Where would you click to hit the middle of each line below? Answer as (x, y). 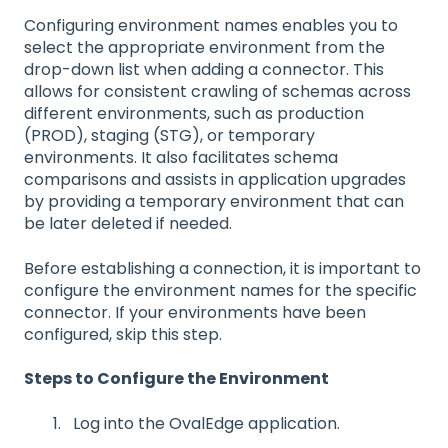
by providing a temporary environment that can (214, 202)
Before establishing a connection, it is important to (222, 268)
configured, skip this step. (125, 334)
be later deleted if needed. (128, 224)
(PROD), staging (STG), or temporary (169, 136)
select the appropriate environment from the (204, 48)
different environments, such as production (194, 114)
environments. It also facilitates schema (181, 158)
